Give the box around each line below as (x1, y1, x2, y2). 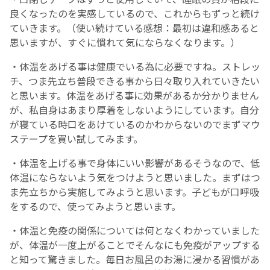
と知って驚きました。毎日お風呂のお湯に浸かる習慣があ (10, 252, 260, 267)
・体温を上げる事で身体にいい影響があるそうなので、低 (10, 155, 260, 171)
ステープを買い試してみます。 (10, 131, 143, 146)
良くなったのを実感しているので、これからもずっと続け (10, 6, 260, 21)
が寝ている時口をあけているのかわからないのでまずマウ (10, 117, 260, 132)
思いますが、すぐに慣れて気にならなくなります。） (10, 35, 240, 50)
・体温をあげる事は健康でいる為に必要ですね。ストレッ (10, 59, 260, 74)
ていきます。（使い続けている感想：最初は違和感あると (10, 20, 259, 36)
